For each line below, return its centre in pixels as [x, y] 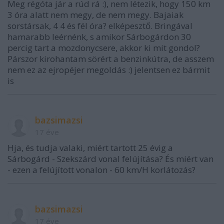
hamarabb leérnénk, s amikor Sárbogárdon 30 [99, 36]
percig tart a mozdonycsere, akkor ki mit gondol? [104, 47]
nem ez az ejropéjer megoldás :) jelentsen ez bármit [109, 69]
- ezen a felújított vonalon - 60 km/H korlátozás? [101, 169]
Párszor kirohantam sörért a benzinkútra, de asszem [111, 58]
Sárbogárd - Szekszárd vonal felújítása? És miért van [110, 158]
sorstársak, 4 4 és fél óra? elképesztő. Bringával [100, 25]
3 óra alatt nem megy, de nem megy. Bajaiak [95, 14]
